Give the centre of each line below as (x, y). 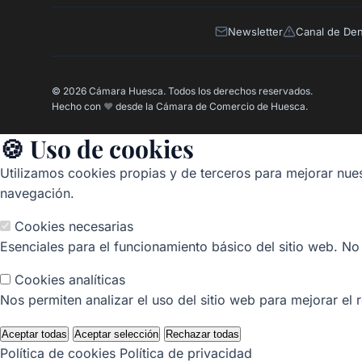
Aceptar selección (116, 335)
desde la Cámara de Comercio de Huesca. (210, 107)
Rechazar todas (202, 335)
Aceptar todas (34, 335)
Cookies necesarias (74, 227)
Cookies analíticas (70, 280)
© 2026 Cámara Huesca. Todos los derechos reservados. (182, 91)
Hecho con (78, 107)
